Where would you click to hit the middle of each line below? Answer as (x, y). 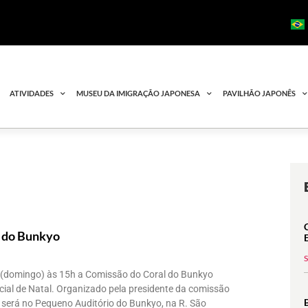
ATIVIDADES (32, 93)
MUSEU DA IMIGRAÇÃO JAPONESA (139, 93)
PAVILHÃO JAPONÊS (260, 93)
